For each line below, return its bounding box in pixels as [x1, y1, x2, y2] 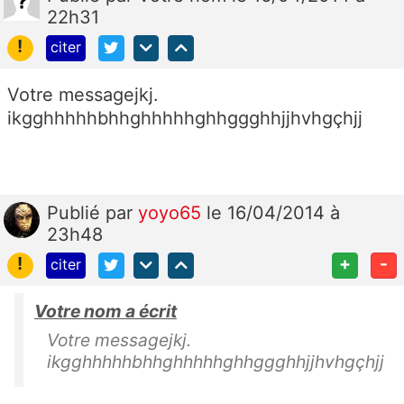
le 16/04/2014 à [207, 201, 340, 224]
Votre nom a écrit [34, 299, 177, 322]
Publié [47, 201, 106, 224]
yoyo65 [138, 201, 207, 224]
